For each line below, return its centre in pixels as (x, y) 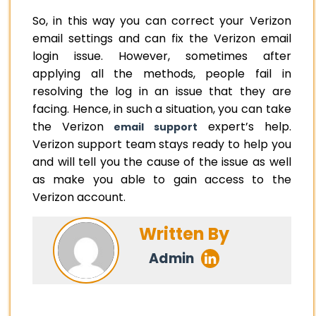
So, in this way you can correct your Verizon (162, 21)
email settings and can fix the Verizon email (162, 39)
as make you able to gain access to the (162, 180)
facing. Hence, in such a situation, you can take (162, 109)
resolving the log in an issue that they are (162, 92)
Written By (184, 233)
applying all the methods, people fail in (162, 74)
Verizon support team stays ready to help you (162, 145)
